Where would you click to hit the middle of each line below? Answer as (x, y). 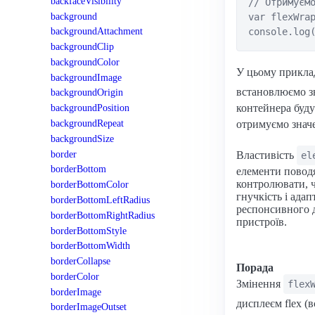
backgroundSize (82, 138)
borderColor (75, 276)
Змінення (260, 284)
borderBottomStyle (89, 230)
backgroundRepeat (87, 123)
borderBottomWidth (90, 246)
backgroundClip (82, 47)
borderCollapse (81, 261)
